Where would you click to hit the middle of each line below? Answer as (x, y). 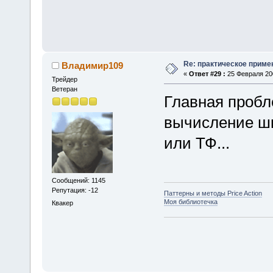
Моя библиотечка (190, 202)
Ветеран (64, 89)
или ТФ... (197, 143)
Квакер (62, 203)
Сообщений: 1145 (78, 180)
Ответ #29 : (207, 74)
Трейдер (64, 80)
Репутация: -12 (75, 190)
